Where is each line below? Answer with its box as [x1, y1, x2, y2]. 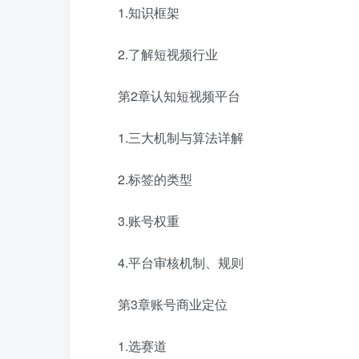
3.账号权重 [118, 212, 179, 230]
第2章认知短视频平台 [118, 87, 240, 105]
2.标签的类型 [118, 170, 192, 188]
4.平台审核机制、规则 [118, 253, 244, 272]
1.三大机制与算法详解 [118, 128, 244, 147]
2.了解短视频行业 [118, 45, 218, 63]
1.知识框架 [118, 3, 179, 22]
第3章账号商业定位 [118, 295, 228, 313]
